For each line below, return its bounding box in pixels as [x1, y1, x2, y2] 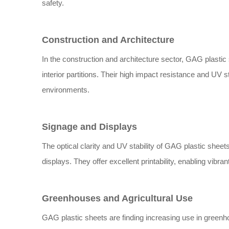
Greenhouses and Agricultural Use [42, 193, 193, 203]
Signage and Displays [42, 122, 137, 132]
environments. [42, 85, 89, 94]
